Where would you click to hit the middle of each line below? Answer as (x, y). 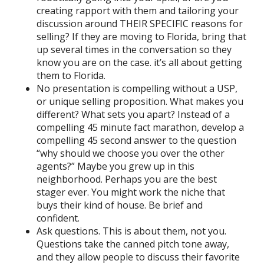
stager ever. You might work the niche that (131, 192)
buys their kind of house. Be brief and (120, 205)
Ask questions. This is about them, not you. (131, 231)
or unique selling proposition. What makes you (140, 101)
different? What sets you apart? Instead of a (133, 114)
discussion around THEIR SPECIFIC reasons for (140, 24)
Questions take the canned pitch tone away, (133, 244)
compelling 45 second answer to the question (136, 140)
